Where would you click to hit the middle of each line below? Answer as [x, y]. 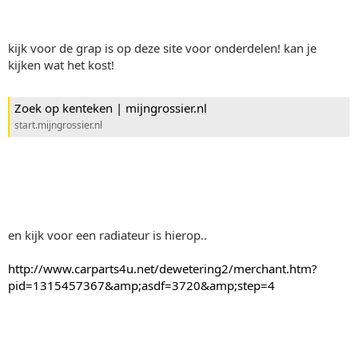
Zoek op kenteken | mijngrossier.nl [111, 107]
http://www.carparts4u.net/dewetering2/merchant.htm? [163, 269]
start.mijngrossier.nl [58, 125]
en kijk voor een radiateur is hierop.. [107, 235]
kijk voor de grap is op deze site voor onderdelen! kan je [162, 48]
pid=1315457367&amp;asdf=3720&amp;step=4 [141, 286]
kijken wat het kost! [61, 65]
